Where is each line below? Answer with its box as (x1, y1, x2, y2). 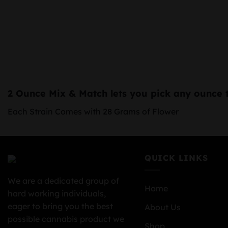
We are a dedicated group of (8, 175, 119, 186)
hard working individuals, (8, 188, 106, 198)
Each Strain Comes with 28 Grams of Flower (8, 106, 179, 117)
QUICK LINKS (144, 152, 208, 163)
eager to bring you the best (8, 201, 113, 211)
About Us (144, 202, 181, 213)
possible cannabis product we (8, 213, 124, 224)
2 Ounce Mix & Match (8, 88, 107, 100)
